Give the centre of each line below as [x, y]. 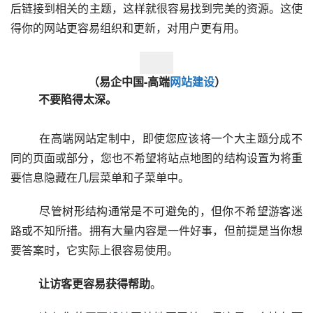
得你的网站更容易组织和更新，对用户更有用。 [131, 28]
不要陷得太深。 [66, 99]
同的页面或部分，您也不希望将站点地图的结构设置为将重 [156, 158]
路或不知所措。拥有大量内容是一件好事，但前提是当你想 [156, 230]
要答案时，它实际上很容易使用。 [94, 250]
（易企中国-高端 [129, 81]
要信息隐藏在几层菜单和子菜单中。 [100, 177]
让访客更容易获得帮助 [83, 283]
